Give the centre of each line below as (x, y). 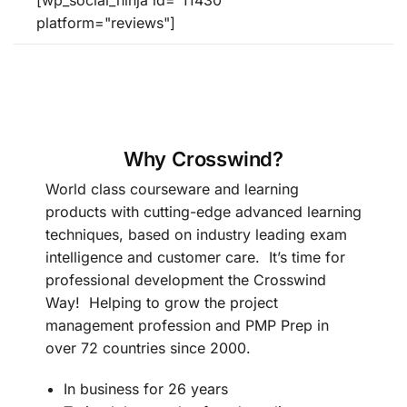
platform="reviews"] (106, 23)
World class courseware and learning (172, 189)
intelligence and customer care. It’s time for (195, 258)
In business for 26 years (146, 388)
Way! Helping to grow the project (162, 303)
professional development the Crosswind (186, 280)
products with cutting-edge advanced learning (203, 212)
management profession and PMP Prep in (187, 326)
